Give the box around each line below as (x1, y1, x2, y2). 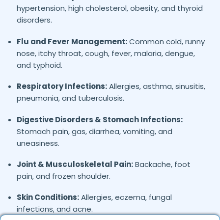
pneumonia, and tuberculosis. (16, 93, 124, 104)
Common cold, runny (127, 36, 205, 47)
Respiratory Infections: (16, 81, 107, 92)
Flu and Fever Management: (16, 36, 127, 47)
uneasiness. (16, 137, 59, 148)
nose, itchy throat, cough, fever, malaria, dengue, (16, 48, 195, 58)
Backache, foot (133, 159, 191, 170)
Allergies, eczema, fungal (79, 192, 172, 203)
